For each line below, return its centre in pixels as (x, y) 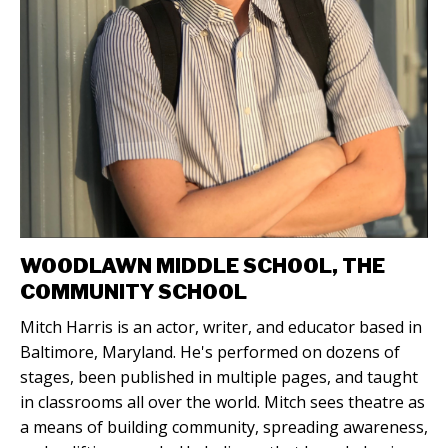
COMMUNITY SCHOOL (133, 292)
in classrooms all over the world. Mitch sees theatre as (222, 402)
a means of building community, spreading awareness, (224, 427)
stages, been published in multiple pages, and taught (219, 377)
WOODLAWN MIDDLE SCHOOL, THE (202, 266)
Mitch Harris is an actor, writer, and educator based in (221, 327)
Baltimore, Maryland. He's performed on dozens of (210, 352)
